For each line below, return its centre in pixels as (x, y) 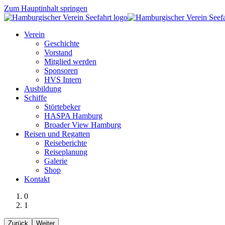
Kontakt (37, 179)
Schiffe (35, 98)
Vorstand (58, 52)
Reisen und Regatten (57, 134)
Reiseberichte (66, 143)
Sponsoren (61, 71)
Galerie (56, 161)
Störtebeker (62, 107)
